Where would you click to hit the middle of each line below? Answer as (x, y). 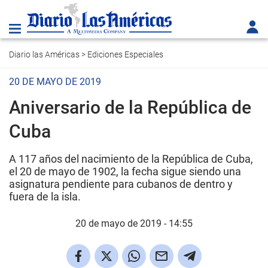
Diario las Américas (44, 54)
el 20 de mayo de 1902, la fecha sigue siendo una (125, 171)
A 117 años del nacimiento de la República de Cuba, (131, 159)
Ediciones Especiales (125, 54)
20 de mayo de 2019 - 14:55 (134, 223)
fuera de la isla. (45, 197)
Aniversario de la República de (130, 107)
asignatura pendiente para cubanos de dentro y (121, 184)
